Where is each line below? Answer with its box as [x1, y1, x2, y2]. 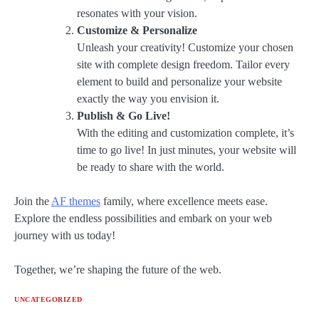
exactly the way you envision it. [77, 92, 219, 105]
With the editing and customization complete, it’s [77, 126, 294, 139]
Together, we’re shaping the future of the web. [14, 263, 221, 276]
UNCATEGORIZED [14, 295, 83, 303]
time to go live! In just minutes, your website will [77, 143, 296, 156]
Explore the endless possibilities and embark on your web [14, 211, 272, 224]
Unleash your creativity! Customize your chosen [77, 41, 293, 53]
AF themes [51, 194, 100, 207]
